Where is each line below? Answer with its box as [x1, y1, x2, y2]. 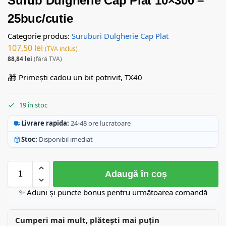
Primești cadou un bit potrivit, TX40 [19, 73, 142, 83]
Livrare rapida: [21, 119, 69, 128]
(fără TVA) [32, 54, 62, 63]
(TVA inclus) [45, 44, 78, 52]
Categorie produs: [8, 31, 72, 41]
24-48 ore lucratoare [71, 119, 131, 128]
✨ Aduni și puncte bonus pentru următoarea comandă [19, 188, 207, 198]
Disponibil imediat [39, 135, 93, 144]
